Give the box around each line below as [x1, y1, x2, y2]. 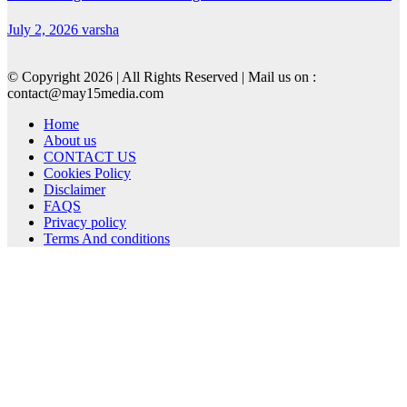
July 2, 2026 [7, 22, 82, 38]
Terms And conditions [44, 231, 170, 247]
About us [44, 133, 96, 149]
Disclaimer [44, 182, 105, 198]
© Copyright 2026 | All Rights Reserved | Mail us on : [7, 69, 316, 85]
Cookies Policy [44, 165, 131, 182]
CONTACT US [44, 149, 136, 165]
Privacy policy [44, 214, 126, 231]
